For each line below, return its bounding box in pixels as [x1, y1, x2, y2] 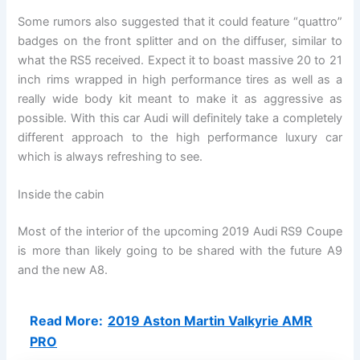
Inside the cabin [18, 187, 105, 202]
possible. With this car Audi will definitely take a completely [18, 110, 342, 125]
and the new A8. [18, 263, 108, 278]
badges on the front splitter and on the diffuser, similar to [18, 33, 342, 48]
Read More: [30, 313, 104, 329]
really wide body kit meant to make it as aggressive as [18, 91, 342, 106]
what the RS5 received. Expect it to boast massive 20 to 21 [18, 52, 342, 67]
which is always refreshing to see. [18, 149, 203, 164]
